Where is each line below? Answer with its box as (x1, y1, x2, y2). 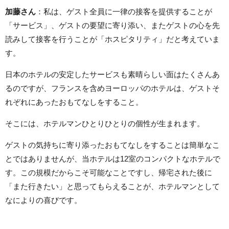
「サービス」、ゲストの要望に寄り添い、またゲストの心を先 (5, 21, 220, 30)
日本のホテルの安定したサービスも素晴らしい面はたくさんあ (5, 70, 220, 79)
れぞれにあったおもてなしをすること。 (5, 98, 143, 107)
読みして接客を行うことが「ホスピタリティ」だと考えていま (5, 35, 220, 44)
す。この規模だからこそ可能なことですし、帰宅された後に (5, 168, 212, 177)
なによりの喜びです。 (5, 196, 82, 205)
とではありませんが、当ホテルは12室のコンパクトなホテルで (5, 154, 220, 164)
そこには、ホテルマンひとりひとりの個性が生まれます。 (5, 119, 204, 128)
